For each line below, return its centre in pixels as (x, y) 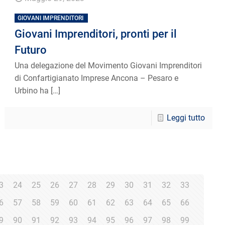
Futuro (31, 50)
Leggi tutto (186, 118)
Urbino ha (32, 90)
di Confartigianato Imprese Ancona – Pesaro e (97, 78)
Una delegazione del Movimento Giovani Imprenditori (108, 65)
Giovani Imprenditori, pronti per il (96, 34)
